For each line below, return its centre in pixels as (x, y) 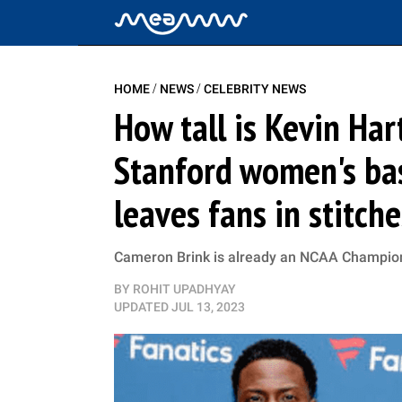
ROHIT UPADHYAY (184, 289)
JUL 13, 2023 (208, 307)
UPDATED (141, 307)
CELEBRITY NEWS (255, 89)
